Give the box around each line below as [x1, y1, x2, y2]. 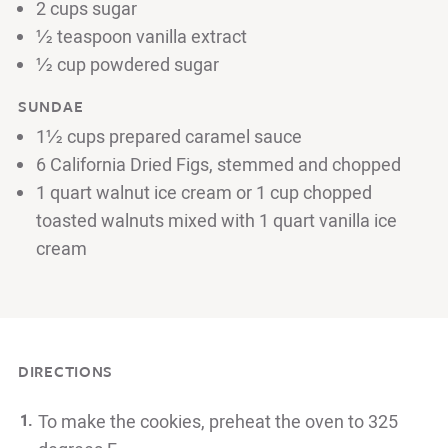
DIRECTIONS [18, 359, 113, 382]
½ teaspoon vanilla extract [36, 23, 247, 51]
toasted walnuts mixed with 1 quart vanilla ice [36, 207, 397, 235]
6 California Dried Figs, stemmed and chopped [36, 151, 401, 179]
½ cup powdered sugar [36, 51, 219, 79]
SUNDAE [18, 94, 84, 117]
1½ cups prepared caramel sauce [36, 123, 302, 151]
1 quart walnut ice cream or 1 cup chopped [36, 179, 372, 207]
